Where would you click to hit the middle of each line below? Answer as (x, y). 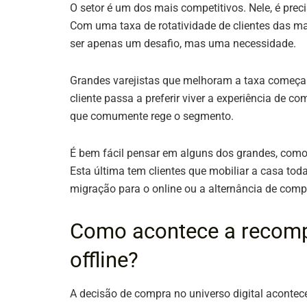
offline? (104, 260)
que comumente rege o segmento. (152, 116)
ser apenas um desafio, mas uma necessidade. (183, 43)
